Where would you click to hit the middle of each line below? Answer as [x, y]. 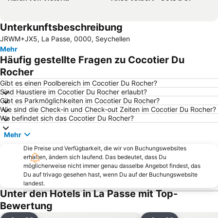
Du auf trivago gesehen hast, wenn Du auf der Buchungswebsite [110, 175]
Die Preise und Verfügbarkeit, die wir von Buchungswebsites [105, 148]
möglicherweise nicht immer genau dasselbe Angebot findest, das [112, 166]
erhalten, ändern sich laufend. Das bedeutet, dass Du [95, 157]
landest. [34, 183]
